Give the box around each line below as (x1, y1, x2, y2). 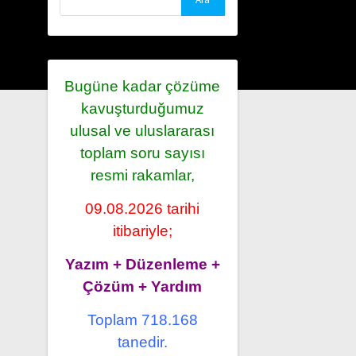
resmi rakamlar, (90, 167, 195, 184)
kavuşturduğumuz (80, 100, 204, 118)
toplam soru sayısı (79, 145, 205, 162)
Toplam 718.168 (87, 311, 198, 329)
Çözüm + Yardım (83, 278, 203, 296)
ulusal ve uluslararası (70, 122, 215, 140)
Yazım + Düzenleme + (64, 256, 220, 273)
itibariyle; (112, 222, 172, 240)
